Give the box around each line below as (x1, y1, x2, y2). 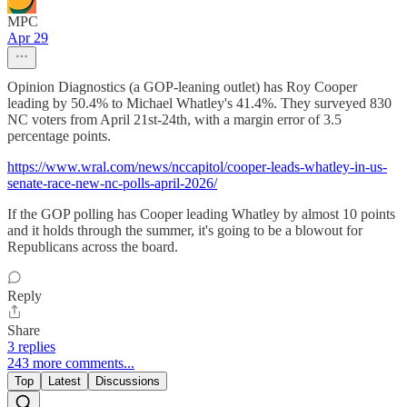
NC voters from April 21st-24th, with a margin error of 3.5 (7, 111, 342, 127)
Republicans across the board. (7, 238, 178, 254)
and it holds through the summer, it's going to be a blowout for (7, 222, 362, 238)
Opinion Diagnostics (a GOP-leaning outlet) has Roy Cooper (7, 78, 357, 94)
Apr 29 (7, 29, 48, 45)
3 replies (7, 338, 55, 354)
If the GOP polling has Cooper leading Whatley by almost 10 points (7, 205, 395, 222)
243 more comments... (7, 354, 134, 371)
